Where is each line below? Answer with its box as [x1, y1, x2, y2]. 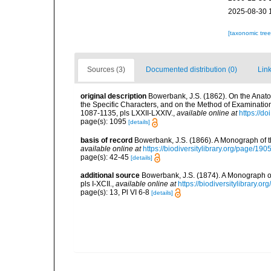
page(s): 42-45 [80, 152, 131, 162]
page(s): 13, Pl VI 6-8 [80, 188, 151, 197]
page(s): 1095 [80, 117, 128, 126]
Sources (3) [87, 65, 125, 74]
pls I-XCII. [80, 179, 112, 188]
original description [80, 92, 146, 101]
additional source [80, 171, 140, 180]
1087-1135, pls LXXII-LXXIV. [80, 109, 173, 118]
